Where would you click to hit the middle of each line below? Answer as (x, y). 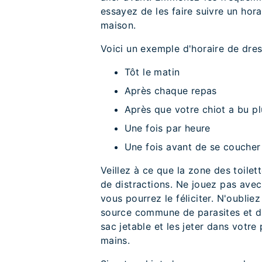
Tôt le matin (152, 72)
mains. (115, 240)
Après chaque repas (170, 90)
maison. (118, 25)
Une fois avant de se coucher (192, 146)
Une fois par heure (167, 128)
